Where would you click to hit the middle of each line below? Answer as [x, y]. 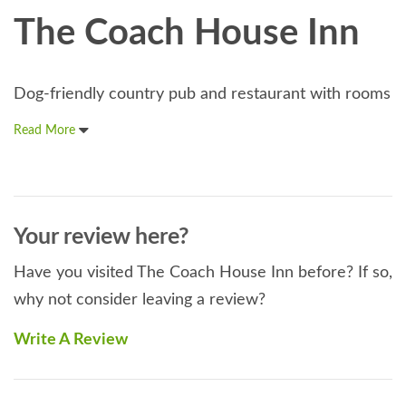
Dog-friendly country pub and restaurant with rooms [202, 94]
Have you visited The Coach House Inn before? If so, [203, 272]
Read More [46, 130]
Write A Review [71, 339]
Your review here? [101, 237]
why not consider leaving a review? [140, 300]
